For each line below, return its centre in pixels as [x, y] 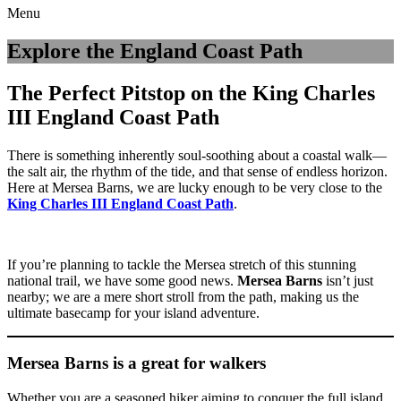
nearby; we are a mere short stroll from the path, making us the [183, 296]
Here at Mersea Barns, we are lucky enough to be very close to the [195, 187]
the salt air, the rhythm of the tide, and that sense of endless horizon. [197, 171]
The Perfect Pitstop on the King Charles [191, 93]
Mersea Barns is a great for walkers [137, 363]
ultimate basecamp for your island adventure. [133, 312]
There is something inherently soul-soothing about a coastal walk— [197, 155]
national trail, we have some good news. [122, 280]
